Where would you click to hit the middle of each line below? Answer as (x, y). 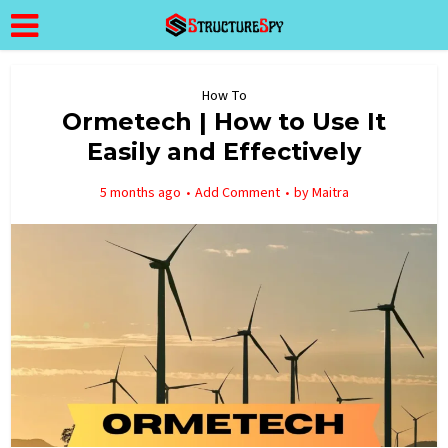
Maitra (330, 193)
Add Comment (237, 193)
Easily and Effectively (224, 151)
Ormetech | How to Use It (224, 121)
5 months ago (140, 193)
